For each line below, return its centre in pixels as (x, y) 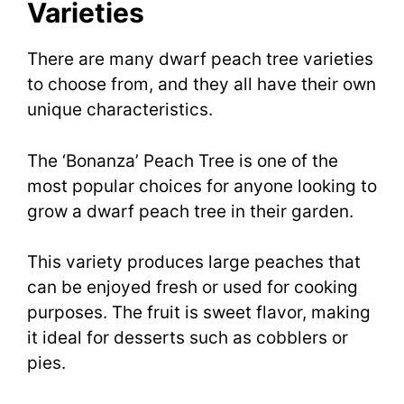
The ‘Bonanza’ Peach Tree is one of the (183, 161)
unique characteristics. (120, 110)
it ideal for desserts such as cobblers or (188, 338)
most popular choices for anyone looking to (202, 186)
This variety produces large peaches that (194, 262)
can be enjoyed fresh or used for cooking (193, 288)
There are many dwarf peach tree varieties (200, 60)
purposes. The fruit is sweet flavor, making (199, 313)
